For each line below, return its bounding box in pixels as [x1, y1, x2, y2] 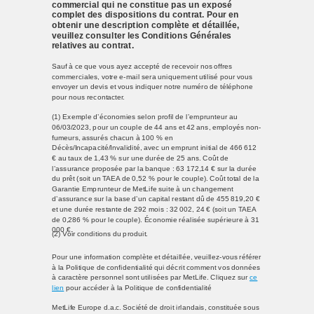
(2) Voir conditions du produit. [52, 229, 148, 238]
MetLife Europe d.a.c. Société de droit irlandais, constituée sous [52, 303, 259, 312]
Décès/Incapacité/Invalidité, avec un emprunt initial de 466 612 [52, 143, 257, 152]
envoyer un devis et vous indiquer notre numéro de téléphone [52, 82, 254, 91]
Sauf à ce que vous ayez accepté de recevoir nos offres [52, 62, 233, 71]
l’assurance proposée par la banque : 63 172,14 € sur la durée [52, 164, 257, 173]
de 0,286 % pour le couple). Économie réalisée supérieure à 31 [52, 215, 259, 224]
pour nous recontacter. [52, 93, 125, 102]
